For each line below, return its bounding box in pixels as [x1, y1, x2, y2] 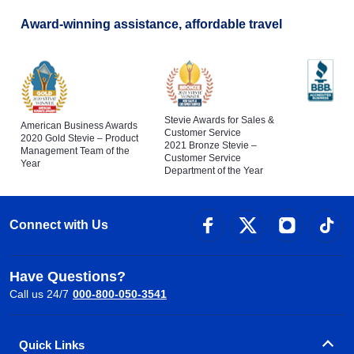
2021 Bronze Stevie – [164, 140, 257, 152]
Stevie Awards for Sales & [164, 115, 274, 126]
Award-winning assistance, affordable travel [21, 17, 282, 32]
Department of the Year [164, 165, 263, 177]
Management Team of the [21, 145, 130, 157]
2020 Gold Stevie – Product [21, 133, 138, 145]
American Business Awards [21, 120, 137, 132]
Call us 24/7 [9, 287, 69, 300]
